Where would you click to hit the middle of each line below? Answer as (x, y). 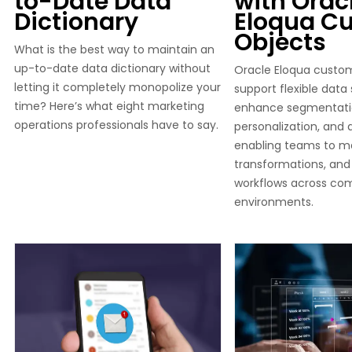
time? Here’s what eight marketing (109, 106)
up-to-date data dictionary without (112, 68)
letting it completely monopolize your (117, 87)
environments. (274, 202)
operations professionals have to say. (116, 125)
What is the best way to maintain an (114, 49)
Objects (280, 42)
